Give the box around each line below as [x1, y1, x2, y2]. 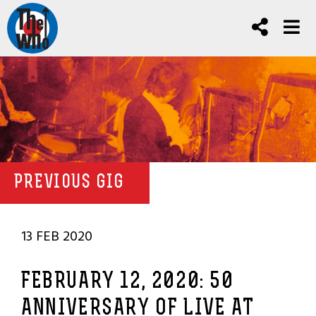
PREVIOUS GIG [14, 174, 125, 193]
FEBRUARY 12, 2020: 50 [21, 271, 234, 293]
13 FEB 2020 [21, 225, 92, 248]
